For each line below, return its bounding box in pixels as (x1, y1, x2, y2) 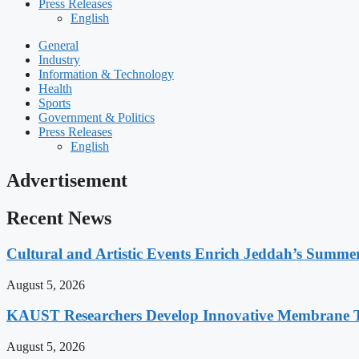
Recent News (6, 208, 111, 229)
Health (38, 82, 72, 96)
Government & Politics (38, 111, 155, 125)
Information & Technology (38, 67, 174, 82)
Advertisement (6, 170, 127, 192)
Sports (38, 96, 71, 111)
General (38, 38, 79, 53)
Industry (38, 53, 80, 67)
